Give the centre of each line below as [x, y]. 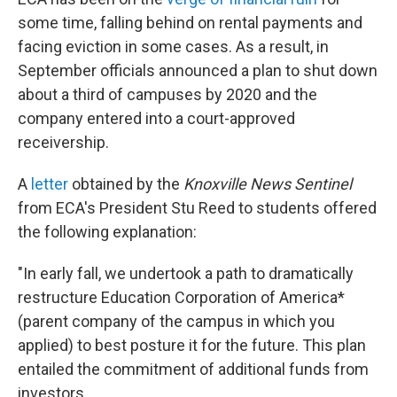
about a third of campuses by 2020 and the [167, 94]
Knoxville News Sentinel [268, 184]
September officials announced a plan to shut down [198, 70]
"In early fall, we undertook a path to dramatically [186, 273]
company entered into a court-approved [156, 118]
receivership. [63, 142]
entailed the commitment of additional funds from [193, 369]
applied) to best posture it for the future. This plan [192, 345]
